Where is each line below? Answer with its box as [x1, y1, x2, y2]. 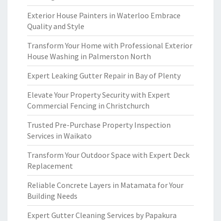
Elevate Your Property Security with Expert [27, 90, 170, 100]
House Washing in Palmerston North [27, 51, 151, 61]
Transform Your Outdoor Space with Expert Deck [27, 150, 189, 160]
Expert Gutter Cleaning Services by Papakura [27, 210, 177, 220]
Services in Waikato [27, 131, 92, 141]
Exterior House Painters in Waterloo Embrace [27, 10, 181, 20]
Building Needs [27, 191, 77, 201]
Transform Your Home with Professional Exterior [27, 40, 192, 50]
